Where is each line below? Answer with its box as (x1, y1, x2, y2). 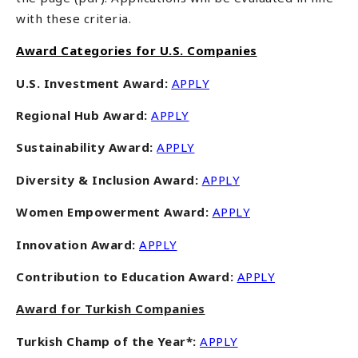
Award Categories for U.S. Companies (16, 42, 257, 59)
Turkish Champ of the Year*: (16, 332, 200, 349)
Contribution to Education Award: (16, 268, 237, 284)
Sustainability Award (16, 139, 149, 156)
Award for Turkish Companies (16, 300, 205, 317)
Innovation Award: (16, 236, 139, 253)
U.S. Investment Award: (16, 74, 172, 91)
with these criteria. (16, 10, 131, 26)
